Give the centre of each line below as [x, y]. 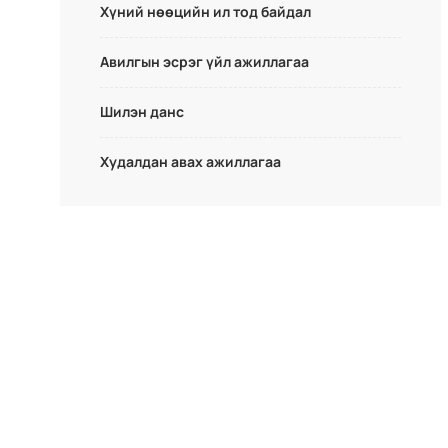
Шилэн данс [142, 112]
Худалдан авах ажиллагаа [190, 162]
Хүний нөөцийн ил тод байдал [205, 12]
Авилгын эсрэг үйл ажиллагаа [204, 62]
